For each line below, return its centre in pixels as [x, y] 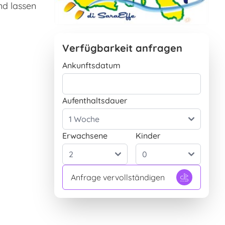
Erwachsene [85, 135]
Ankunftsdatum [91, 65]
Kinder [148, 135]
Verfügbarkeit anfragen [122, 48]
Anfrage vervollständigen [118, 177]
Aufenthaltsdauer [95, 100]
